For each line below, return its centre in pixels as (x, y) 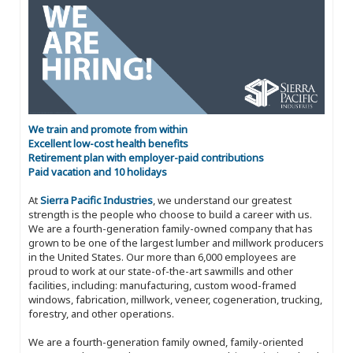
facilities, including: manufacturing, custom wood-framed (162, 285)
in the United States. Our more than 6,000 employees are (162, 256)
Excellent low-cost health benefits (108, 143)
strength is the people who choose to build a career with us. (170, 214)
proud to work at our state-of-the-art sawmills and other (161, 271)
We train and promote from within (108, 129)
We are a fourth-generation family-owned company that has (171, 228)
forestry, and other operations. (101, 313)
